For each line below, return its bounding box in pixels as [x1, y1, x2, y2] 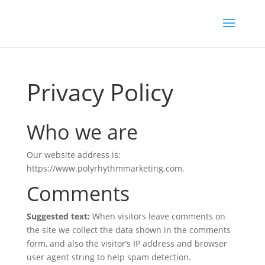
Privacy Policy [26, 76, 173, 108]
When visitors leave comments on [92, 211, 225, 222]
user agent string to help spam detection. [26, 251, 191, 263]
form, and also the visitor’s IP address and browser [26, 238, 227, 249]
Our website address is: [26, 149, 121, 160]
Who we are [26, 118, 138, 146]
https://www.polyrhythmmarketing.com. [26, 163, 185, 174]
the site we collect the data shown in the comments [26, 224, 231, 235]
